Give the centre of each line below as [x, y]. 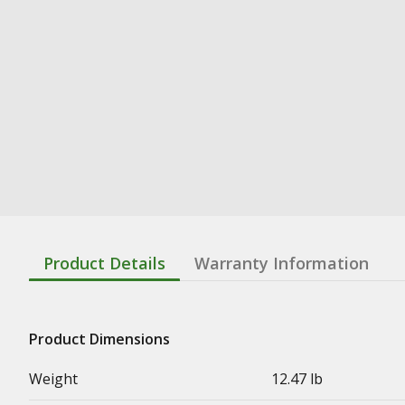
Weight [53, 378]
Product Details [104, 263]
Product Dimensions [99, 339]
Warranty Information [282, 263]
